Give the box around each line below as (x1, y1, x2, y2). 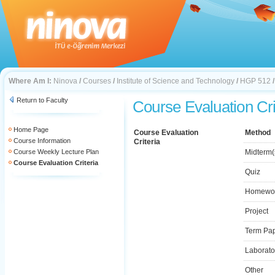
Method (245, 128, 271, 137)
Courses (83, 77, 111, 85)
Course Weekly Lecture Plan (14, 148, 99, 155)
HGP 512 (240, 77, 271, 85)
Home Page (14, 126, 48, 133)
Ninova (53, 77, 77, 85)
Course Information (14, 137, 71, 144)
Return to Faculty (17, 96, 68, 104)
